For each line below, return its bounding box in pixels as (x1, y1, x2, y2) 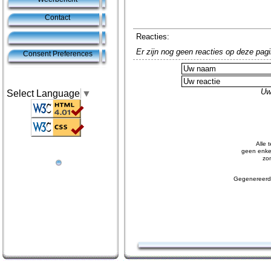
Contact (45, 13, 70, 22)
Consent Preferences (22, 50, 93, 58)
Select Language (7, 88, 80, 99)
